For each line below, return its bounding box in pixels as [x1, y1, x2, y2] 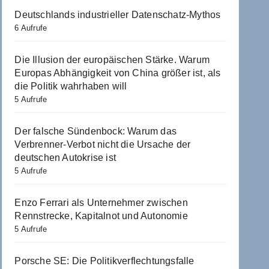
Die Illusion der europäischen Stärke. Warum [14, 54, 210, 65]
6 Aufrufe [14, 23, 47, 32]
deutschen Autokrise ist [14, 152, 116, 163]
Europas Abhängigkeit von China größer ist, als [14, 67, 221, 78]
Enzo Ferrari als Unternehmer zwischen [14, 197, 188, 208]
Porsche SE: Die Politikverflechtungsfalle [14, 255, 195, 266]
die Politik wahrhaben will [14, 80, 127, 91]
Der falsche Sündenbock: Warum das [14, 125, 177, 136]
